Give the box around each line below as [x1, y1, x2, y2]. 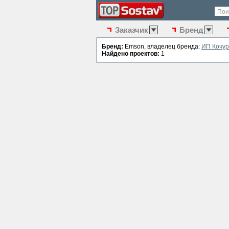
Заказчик [115, 26, 148, 34]
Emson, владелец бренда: [123, 43, 201, 50]
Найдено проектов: [102, 50, 159, 57]
